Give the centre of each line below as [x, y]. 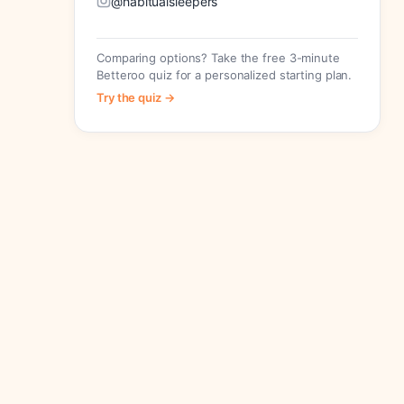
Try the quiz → [136, 97]
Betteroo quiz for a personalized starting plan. [225, 74]
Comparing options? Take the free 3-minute [218, 57]
